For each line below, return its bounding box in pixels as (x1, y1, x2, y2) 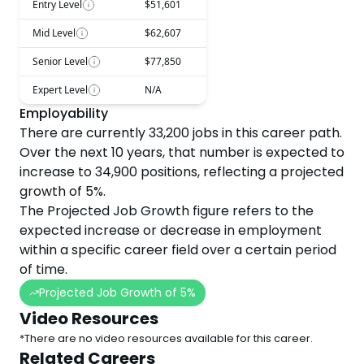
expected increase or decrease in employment (19, 221, 322, 240)
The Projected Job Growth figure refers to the (19, 201, 314, 220)
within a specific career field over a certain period (19, 240, 336, 259)
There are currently (19, 123, 149, 142)
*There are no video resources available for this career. (19, 331, 313, 345)
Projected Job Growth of (39, 284, 180, 301)
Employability (19, 104, 108, 123)
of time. (19, 260, 67, 279)
